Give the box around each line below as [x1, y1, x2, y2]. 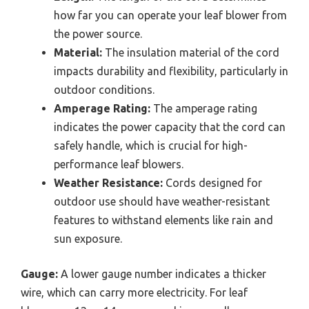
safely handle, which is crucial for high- [54, 139, 248, 152]
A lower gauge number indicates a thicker [58, 268, 266, 281]
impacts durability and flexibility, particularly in [54, 65, 288, 78]
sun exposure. [54, 232, 122, 246]
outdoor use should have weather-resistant [54, 195, 270, 208]
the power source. [54, 28, 142, 41]
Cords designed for [163, 177, 262, 190]
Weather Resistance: [54, 177, 163, 190]
